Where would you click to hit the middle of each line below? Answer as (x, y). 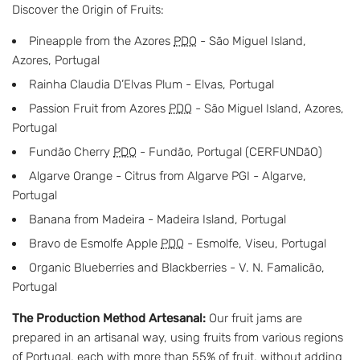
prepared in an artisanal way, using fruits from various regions (178, 337)
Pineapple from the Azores (101, 41)
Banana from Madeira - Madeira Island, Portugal (157, 219)
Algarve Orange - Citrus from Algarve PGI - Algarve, (168, 176)
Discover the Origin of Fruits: (88, 9)
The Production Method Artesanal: (109, 318)
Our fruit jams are (254, 318)
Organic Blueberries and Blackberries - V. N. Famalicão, (177, 267)
